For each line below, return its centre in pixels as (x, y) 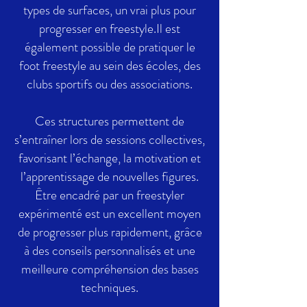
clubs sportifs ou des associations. (110, 84)
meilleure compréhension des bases (110, 269)
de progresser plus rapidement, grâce (110, 232)
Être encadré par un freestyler (110, 195)
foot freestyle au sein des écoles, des (110, 65)
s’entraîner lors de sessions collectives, (110, 139)
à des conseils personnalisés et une (110, 250)
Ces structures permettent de (110, 121)
